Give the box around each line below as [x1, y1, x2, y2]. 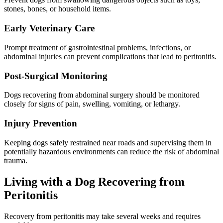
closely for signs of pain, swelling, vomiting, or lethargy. [4, 100, 180, 109]
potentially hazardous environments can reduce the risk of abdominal [4, 147, 219, 156]
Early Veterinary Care [4, 23, 95, 34]
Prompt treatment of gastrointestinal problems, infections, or [4, 43, 191, 52]
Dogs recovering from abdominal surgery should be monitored [4, 91, 200, 100]
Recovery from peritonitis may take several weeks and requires [4, 212, 201, 221]
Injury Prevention [4, 117, 77, 128]
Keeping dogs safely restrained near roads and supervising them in [4, 138, 212, 147]
